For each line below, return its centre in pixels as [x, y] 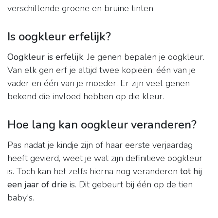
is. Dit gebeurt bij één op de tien [130, 185]
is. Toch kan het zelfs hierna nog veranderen [94, 172]
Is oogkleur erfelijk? [59, 37]
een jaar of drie [37, 185]
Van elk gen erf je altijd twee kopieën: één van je [101, 70]
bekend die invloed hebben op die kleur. [86, 97]
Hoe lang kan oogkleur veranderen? [102, 125]
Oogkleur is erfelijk [45, 57]
